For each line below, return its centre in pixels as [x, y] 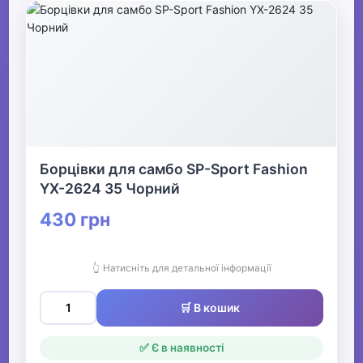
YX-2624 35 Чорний [110, 189]
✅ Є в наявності [181, 348]
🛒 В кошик [210, 308]
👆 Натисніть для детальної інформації [181, 268]
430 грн [75, 220]
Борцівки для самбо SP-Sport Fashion [174, 169]
